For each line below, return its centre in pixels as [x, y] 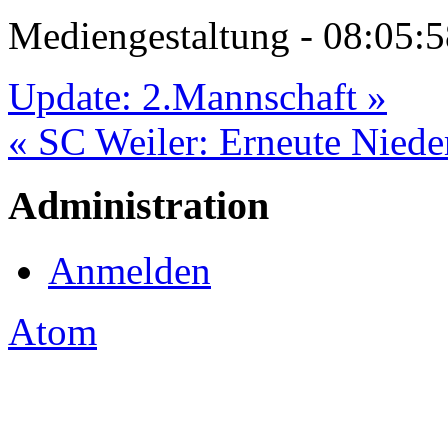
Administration [138, 206]
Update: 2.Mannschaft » [197, 96]
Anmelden [129, 270]
